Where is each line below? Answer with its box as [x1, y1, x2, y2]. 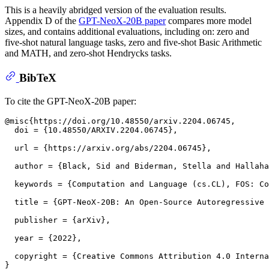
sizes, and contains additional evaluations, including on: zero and [5, 26, 249, 37]
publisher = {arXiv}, [5, 215, 110, 225]
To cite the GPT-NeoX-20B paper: [5, 95, 136, 106]
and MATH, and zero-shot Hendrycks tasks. [5, 48, 172, 59]
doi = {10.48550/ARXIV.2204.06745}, [5, 125, 178, 134]
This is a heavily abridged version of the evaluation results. [5, 5, 226, 16]
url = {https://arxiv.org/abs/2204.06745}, [5, 143, 211, 153]
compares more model [166, 16, 252, 26]
